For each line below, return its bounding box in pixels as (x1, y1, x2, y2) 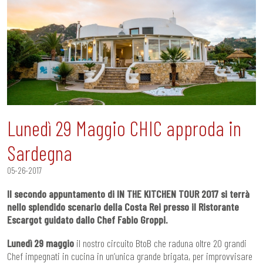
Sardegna (7, 140, 72, 165)
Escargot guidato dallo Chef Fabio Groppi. (7, 213, 167, 226)
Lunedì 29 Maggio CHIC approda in (7, 115, 241, 140)
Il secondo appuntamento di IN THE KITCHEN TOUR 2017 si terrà (7, 187, 249, 200)
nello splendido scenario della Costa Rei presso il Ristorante (7, 200, 239, 213)
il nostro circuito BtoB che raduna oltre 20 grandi (74, 236, 247, 249)
